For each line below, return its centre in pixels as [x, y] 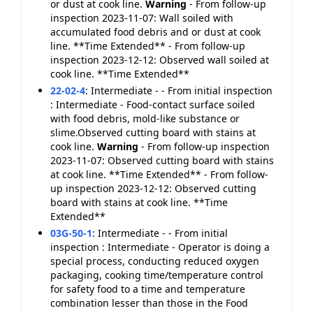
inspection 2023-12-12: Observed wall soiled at [160, 60]
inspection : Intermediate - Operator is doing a [160, 247]
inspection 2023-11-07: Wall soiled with [142, 18]
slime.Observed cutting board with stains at [153, 132]
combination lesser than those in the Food [149, 303]
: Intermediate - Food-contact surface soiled [153, 104]
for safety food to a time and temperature [148, 289]
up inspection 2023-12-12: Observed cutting [153, 188]
